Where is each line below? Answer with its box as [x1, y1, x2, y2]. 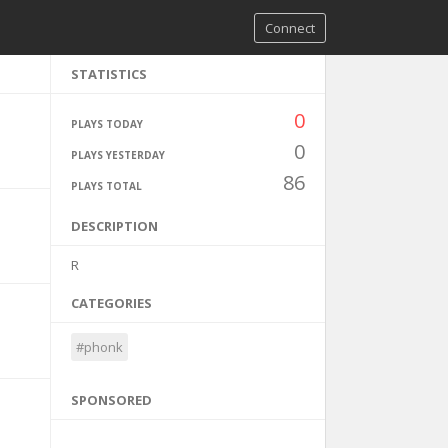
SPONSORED [70, 391, 152, 409]
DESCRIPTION [70, 217, 158, 235]
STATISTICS [70, 65, 147, 83]
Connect [265, 19, 315, 37]
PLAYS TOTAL [70, 179, 142, 193]
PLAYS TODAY [70, 117, 143, 131]
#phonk [75, 338, 123, 356]
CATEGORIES [70, 294, 152, 312]
